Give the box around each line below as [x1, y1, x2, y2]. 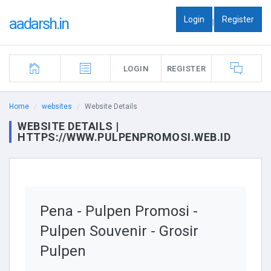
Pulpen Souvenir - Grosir [40, 223, 198, 240]
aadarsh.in [9, 15, 68, 33]
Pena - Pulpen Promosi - [40, 203, 198, 220]
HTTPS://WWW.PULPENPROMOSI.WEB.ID [18, 131, 230, 143]
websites [42, 102, 72, 111]
